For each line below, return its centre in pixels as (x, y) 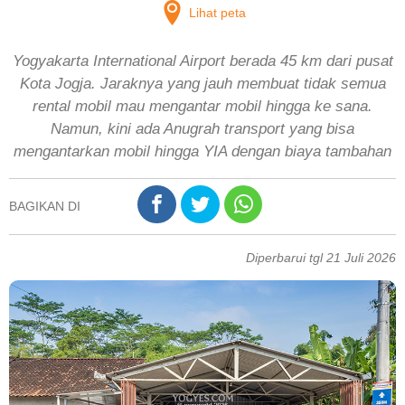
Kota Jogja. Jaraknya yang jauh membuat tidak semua (202, 83)
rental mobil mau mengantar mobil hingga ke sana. (202, 106)
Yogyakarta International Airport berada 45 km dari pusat (202, 61)
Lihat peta (215, 12)
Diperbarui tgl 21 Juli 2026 (321, 257)
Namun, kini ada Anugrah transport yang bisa (202, 128)
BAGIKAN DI (45, 206)
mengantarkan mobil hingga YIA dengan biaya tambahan (202, 151)
